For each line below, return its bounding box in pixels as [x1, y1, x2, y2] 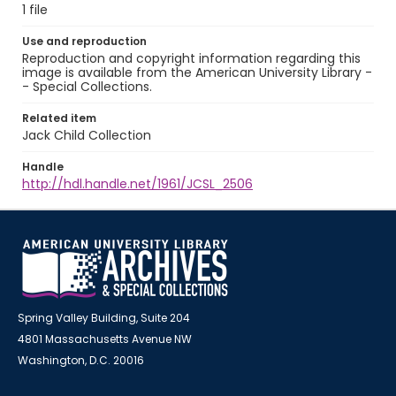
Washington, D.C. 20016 [18, 353, 144, 368]
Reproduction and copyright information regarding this [22, 49, 361, 67]
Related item [22, 110, 96, 126]
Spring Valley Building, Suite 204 [18, 310, 190, 325]
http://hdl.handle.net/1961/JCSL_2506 [22, 175, 253, 193]
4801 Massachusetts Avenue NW [18, 331, 192, 346]
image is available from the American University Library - [22, 64, 372, 81]
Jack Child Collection [22, 126, 151, 144]
